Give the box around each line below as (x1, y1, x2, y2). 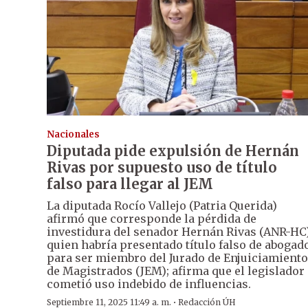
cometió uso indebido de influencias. (47, 277, 251, 291)
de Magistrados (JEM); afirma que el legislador (47, 264, 305, 278)
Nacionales (47, 129, 100, 141)
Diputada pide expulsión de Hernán (47, 142, 299, 160)
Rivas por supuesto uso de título (47, 159, 277, 177)
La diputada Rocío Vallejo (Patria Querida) (47, 199, 277, 213)
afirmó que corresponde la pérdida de (47, 212, 256, 226)
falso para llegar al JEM (47, 175, 213, 193)
